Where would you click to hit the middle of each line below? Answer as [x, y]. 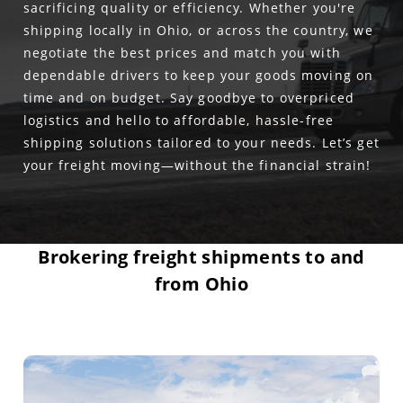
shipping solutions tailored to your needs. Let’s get [201, 143]
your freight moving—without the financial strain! [197, 165]
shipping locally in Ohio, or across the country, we [198, 30]
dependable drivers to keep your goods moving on [198, 75]
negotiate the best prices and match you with [182, 53]
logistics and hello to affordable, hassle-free [179, 120]
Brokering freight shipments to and [201, 257]
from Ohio [201, 284]
